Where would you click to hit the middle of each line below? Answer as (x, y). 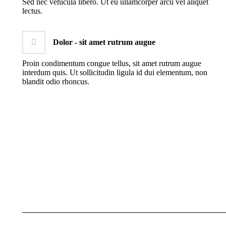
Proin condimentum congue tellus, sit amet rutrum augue (112, 63)
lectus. (32, 11)
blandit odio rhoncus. (56, 81)
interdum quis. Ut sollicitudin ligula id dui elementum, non (115, 72)
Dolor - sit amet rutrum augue (104, 42)
